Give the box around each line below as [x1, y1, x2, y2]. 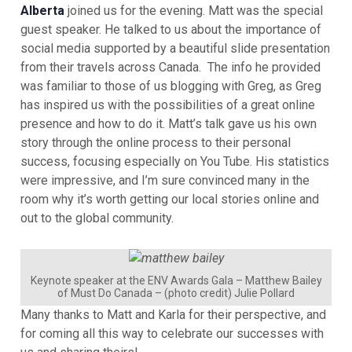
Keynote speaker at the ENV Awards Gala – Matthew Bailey [30, 274, 322, 288]
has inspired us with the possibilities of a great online [20, 97, 315, 112]
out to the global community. [20, 210, 174, 225]
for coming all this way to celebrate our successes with [20, 326, 324, 342]
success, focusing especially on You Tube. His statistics [20, 153, 329, 169]
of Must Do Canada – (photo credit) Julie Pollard [57, 287, 295, 300]
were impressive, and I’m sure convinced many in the [20, 172, 310, 188]
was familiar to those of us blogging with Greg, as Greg [20, 78, 321, 93]
